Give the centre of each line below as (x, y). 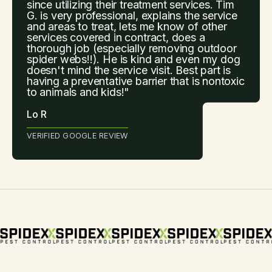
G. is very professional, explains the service (132, 15)
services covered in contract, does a (116, 37)
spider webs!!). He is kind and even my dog (134, 59)
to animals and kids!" (78, 92)
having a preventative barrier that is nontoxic (136, 81)
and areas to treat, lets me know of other (127, 26)
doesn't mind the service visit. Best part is (129, 70)
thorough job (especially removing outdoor (132, 48)
